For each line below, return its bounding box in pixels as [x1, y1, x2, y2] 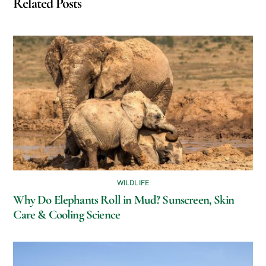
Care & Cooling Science [13, 207, 121, 223]
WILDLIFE [116, 179, 150, 188]
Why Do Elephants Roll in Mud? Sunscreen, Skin [13, 192, 234, 208]
